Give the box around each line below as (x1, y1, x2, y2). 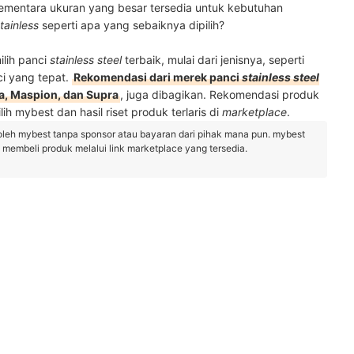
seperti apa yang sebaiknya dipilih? (39, 18, 224, 32)
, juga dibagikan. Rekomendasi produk (120, 88, 319, 101)
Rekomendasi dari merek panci (73, 70, 242, 84)
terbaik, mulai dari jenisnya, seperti (125, 53, 304, 66)
